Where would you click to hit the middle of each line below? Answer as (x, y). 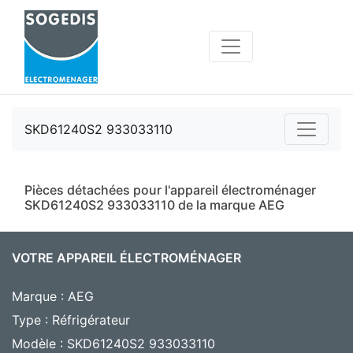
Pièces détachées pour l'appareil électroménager (170, 190)
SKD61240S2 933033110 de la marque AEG (154, 204)
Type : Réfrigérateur (71, 320)
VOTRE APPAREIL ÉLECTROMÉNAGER (126, 257)
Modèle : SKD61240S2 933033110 (113, 343)
